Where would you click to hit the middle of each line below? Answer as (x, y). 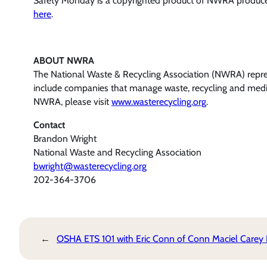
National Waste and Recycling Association (117, 152)
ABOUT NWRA (64, 61)
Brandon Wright (65, 138)
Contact (49, 125)
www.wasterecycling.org (159, 102)
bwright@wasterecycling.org (90, 166)
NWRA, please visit (72, 102)
